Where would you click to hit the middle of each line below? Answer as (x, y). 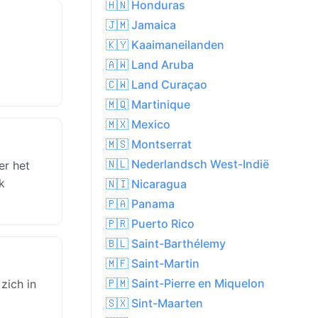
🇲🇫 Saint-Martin (153, 264)
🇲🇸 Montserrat (149, 144)
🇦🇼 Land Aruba (150, 65)
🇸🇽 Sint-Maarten (154, 303)
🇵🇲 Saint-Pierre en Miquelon (185, 284)
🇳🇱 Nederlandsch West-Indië (187, 164)
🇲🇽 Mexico (138, 125)
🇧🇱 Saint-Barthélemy (166, 244)
